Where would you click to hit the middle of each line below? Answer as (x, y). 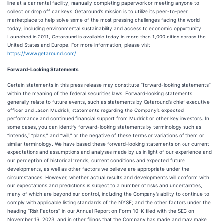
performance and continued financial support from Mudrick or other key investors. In (108, 118)
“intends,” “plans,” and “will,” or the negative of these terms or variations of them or (106, 135)
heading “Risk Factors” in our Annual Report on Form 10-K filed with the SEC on (101, 211)
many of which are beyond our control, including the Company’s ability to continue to (108, 194)
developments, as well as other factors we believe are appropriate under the (98, 169)
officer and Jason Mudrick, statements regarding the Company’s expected (95, 110)
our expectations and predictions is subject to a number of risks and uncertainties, (105, 185)
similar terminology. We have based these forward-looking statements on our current (108, 144)
